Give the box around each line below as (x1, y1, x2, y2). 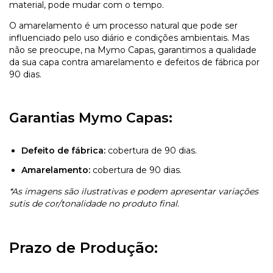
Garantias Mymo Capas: (9, 109, 172, 126)
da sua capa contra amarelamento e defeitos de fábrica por (9, 56, 260, 68)
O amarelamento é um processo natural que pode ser (9, 19, 238, 31)
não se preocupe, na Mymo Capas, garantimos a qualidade (9, 44, 257, 55)
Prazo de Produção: (9, 238, 158, 257)
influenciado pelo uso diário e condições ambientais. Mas (9, 32, 249, 43)
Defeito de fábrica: (21, 144, 105, 156)
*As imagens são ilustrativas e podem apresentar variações (9, 185, 258, 197)
